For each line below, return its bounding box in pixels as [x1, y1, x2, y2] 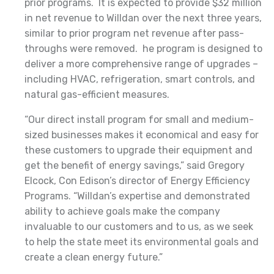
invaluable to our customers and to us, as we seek [24, 220, 253, 232]
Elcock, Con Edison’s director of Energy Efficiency [24, 174, 250, 187]
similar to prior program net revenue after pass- [24, 27, 244, 39]
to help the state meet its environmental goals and [24, 235, 259, 248]
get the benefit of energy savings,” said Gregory [24, 159, 245, 171]
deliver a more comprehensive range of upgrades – [24, 57, 258, 70]
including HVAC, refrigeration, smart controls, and [24, 73, 255, 85]
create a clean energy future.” [24, 251, 163, 263]
